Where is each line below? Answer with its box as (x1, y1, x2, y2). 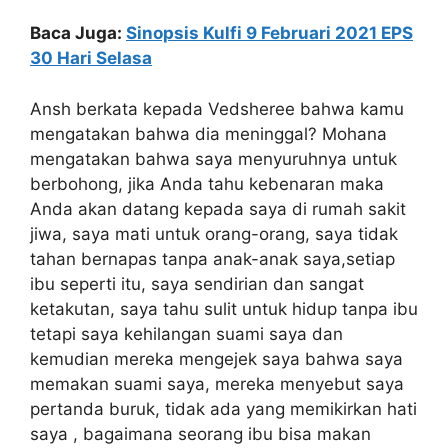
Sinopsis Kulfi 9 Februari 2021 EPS (126, 23, 413, 44)
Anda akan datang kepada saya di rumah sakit (30, 198, 406, 219)
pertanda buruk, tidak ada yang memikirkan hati (30, 398, 417, 419)
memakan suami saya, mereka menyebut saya (30, 373, 404, 394)
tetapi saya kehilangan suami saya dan (30, 323, 343, 344)
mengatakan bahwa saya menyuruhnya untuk (30, 148, 397, 169)
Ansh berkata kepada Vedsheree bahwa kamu (30, 98, 404, 119)
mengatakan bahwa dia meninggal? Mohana (30, 123, 387, 144)
